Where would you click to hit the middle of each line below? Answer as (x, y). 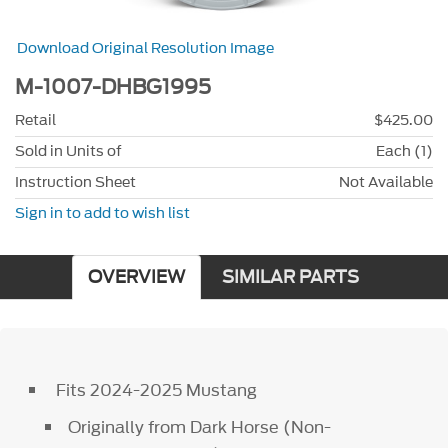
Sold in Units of (68, 151)
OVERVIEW (136, 277)
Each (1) (404, 151)
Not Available (386, 182)
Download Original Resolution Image (146, 49)
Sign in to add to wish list (102, 213)
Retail (35, 120)
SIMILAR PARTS (290, 277)
